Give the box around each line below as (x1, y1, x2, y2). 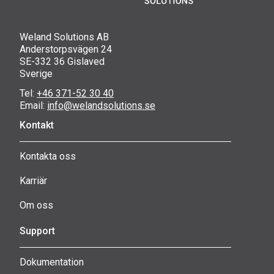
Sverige (20, 67, 53, 80)
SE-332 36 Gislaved (20, 55, 105, 67)
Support (20, 224, 55, 237)
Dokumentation (20, 256, 84, 268)
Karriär (20, 174, 47, 187)
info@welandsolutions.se (47, 99, 155, 111)
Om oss (20, 199, 53, 211)
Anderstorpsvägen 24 (20, 43, 112, 55)
